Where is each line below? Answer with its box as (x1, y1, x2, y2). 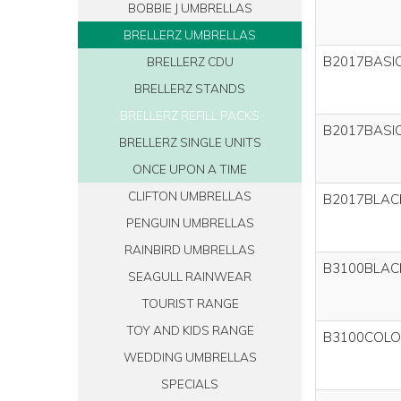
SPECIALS (161, 375, 218, 391)
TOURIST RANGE (141, 294, 239, 311)
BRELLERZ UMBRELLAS (124, 26, 256, 42)
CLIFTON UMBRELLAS (128, 187, 252, 203)
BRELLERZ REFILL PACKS (120, 107, 260, 123)
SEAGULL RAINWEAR (128, 268, 252, 284)
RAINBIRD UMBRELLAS (124, 241, 255, 257)
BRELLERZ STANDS (134, 80, 245, 96)
